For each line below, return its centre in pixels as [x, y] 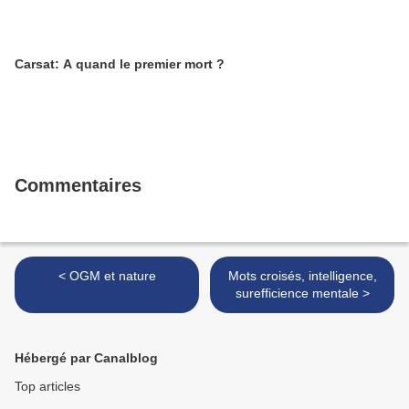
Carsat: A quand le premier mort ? [120, 64]
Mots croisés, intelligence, [302, 276]
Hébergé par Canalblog [86, 358]
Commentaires [78, 185]
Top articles [47, 386]
